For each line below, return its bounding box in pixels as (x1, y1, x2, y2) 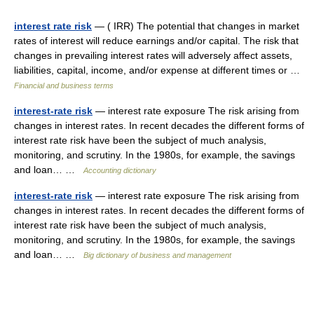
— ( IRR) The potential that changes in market (92, 20, 299, 32)
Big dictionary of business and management (83, 251, 231, 259)
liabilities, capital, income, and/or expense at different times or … (14, 64, 306, 76)
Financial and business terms (14, 81, 114, 90)
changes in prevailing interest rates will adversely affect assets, (14, 50, 292, 61)
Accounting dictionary (83, 166, 156, 175)
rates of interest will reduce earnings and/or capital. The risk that (14, 35, 299, 46)
